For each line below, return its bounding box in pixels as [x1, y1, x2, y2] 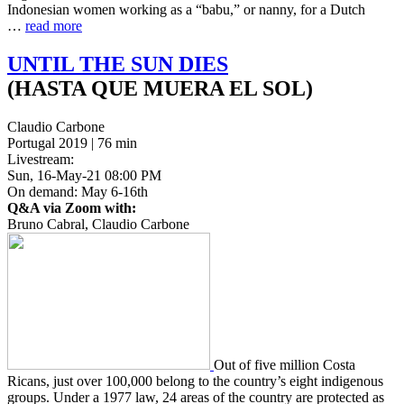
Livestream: [7, 151, 74, 167]
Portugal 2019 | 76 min [7, 134, 137, 151]
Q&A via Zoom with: [7, 199, 136, 216]
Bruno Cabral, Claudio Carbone [7, 216, 189, 232]
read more [25, 17, 82, 33]
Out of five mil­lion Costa [214, 356, 355, 372]
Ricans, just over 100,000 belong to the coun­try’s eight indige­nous [7, 372, 383, 389]
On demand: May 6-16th [7, 183, 148, 199]
